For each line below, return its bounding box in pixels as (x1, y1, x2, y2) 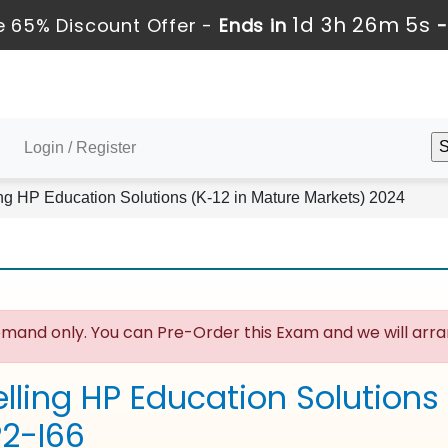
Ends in (213, 13, 293, 38)
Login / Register (24, 139, 136, 156)
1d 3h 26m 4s (292, 11, 432, 39)
